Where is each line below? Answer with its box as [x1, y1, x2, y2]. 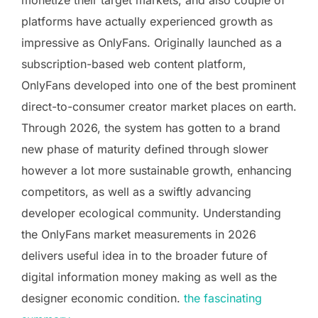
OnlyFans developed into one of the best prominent [21, 77, 296, 92]
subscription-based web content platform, [21, 56, 246, 71]
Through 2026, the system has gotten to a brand [21, 120, 280, 135]
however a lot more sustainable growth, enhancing [21, 163, 292, 177]
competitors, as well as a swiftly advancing [21, 184, 251, 199]
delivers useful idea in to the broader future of [21, 248, 268, 263]
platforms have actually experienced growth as [21, 13, 273, 28]
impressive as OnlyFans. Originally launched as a [21, 35, 282, 50]
